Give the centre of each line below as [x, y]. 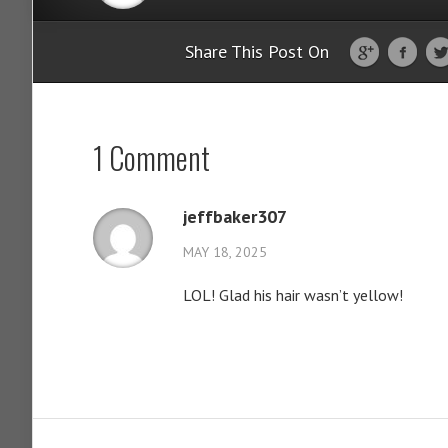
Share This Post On [257, 51]
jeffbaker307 [235, 216]
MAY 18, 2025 [225, 252]
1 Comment [151, 157]
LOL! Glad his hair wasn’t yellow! [293, 295]
